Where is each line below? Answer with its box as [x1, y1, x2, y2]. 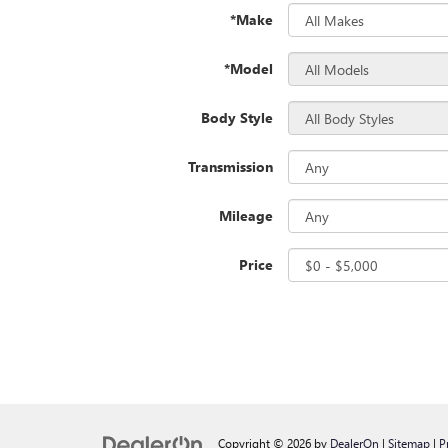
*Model [224, 59, 273, 78]
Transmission [188, 157, 273, 176]
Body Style [201, 108, 273, 127]
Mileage [219, 206, 273, 225]
